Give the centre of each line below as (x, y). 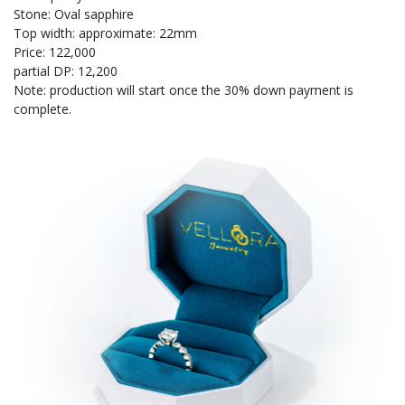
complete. (42, 109)
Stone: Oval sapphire (74, 14)
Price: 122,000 (55, 52)
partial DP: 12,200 (66, 71)
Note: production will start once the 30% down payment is (184, 90)
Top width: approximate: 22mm (105, 33)
